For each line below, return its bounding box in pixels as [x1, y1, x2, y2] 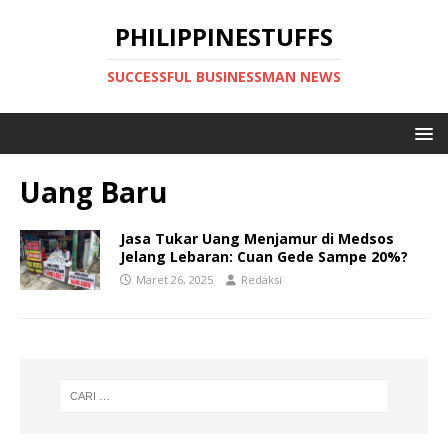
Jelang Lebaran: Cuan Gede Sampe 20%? [120, 247, 408, 266]
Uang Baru [20, 173, 167, 211]
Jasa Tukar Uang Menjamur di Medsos [120, 229, 394, 248]
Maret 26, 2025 [136, 272, 213, 287]
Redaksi [241, 272, 282, 287]
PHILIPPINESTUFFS [115, 20, 333, 53]
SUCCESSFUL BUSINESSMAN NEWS [107, 67, 341, 86]
